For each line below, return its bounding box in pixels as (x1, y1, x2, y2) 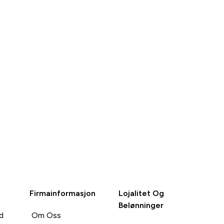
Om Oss (31, 210, 61, 219)
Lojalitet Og (118, 188, 164, 197)
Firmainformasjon (29, 188, 95, 197)
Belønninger (118, 200, 164, 209)
